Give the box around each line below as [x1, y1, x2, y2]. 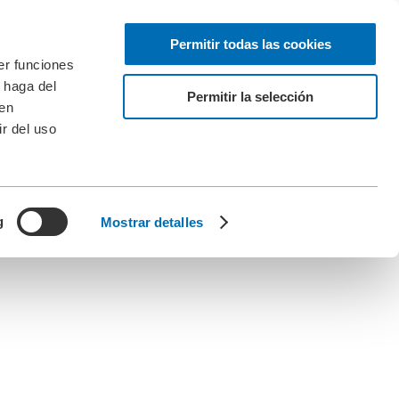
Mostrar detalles [101, 214, 203, 230]
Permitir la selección [187, 88, 313, 104]
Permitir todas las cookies [169, 37, 331, 52]
